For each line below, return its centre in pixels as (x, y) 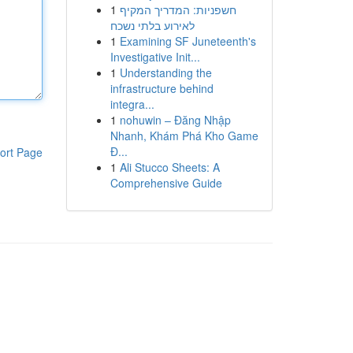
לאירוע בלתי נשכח (152, 25)
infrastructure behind (162, 88)
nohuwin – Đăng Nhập (175, 120)
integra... (132, 104)
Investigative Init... (155, 57)
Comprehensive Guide (166, 183)
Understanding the (165, 72)
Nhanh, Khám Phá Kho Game (184, 136)
